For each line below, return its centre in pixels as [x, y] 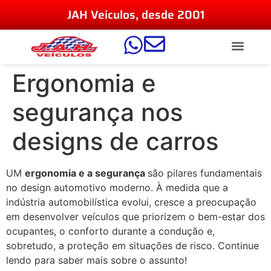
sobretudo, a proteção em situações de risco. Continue [132, 246]
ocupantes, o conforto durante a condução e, [110, 231]
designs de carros [115, 142]
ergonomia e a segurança [86, 173]
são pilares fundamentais [205, 173]
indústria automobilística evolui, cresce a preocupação [131, 202]
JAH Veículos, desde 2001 [135, 15]
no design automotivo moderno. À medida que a [117, 188]
